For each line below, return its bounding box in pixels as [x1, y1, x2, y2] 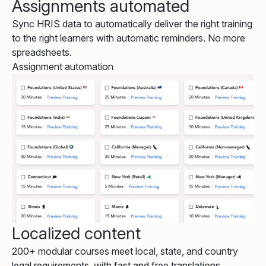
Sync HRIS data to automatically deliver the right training [12, 18, 252, 30]
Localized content [12, 223, 141, 244]
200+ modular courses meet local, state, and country [12, 245, 238, 258]
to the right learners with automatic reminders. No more [12, 32, 245, 45]
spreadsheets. [12, 46, 72, 59]
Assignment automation [12, 61, 113, 73]
